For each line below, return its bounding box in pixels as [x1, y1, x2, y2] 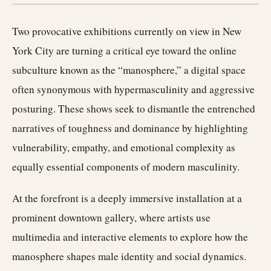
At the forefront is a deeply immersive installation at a [12, 191, 242, 205]
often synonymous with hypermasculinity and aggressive [12, 82, 255, 96]
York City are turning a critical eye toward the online [12, 44, 237, 57]
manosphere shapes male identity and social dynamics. [12, 249, 246, 263]
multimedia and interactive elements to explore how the [12, 230, 248, 244]
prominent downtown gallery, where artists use [12, 211, 211, 224]
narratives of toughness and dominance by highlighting [12, 121, 248, 135]
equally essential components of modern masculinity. [12, 160, 240, 174]
